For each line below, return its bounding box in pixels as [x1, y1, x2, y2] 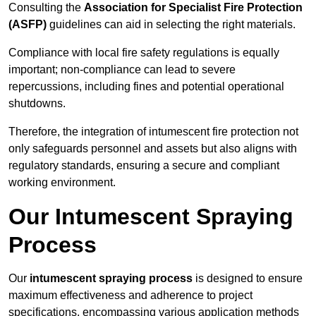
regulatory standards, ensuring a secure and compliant [8, 159, 279, 172]
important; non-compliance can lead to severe [8, 63, 236, 76]
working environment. [8, 176, 116, 189]
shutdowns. [8, 97, 66, 110]
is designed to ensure [193, 272, 303, 285]
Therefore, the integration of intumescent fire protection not [8, 126, 298, 138]
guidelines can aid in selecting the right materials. [47, 18, 296, 31]
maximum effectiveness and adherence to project [8, 289, 253, 302]
